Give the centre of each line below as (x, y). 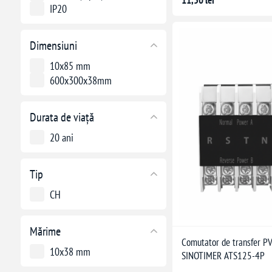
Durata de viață (62, 117)
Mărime (45, 231)
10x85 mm (70, 66)
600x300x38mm (80, 80)
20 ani (61, 137)
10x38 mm (70, 251)
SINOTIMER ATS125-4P (223, 255)
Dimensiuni (53, 45)
